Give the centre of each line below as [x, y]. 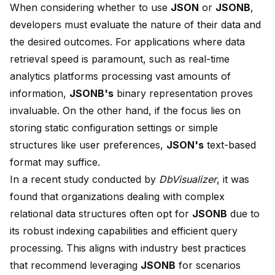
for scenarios [208, 265]
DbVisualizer [188, 180]
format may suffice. [55, 162]
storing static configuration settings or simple [114, 128]
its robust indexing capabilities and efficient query [124, 231]
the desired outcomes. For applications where [118, 42]
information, [40, 94]
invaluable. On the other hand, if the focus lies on [125, 111]
